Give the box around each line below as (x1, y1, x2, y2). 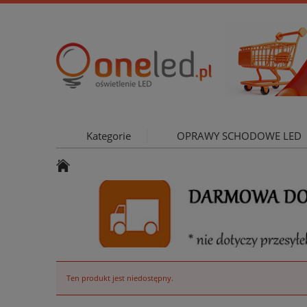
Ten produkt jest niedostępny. (66, 273, 173, 284)
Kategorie (86, 129, 131, 143)
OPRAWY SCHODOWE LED (176, 129, 302, 143)
